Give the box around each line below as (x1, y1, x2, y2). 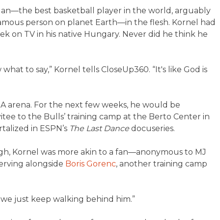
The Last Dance (69, 124, 129, 133)
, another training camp (116, 159, 207, 168)
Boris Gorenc (65, 159, 116, 168)
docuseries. (129, 124, 175, 133)
